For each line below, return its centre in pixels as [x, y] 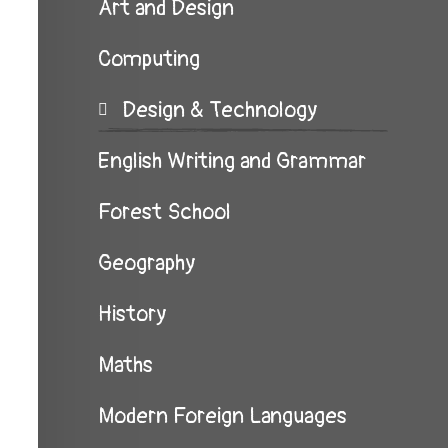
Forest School [164, 212]
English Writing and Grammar [232, 161]
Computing [149, 59]
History [132, 314]
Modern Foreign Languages [222, 416]
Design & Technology [220, 110]
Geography [147, 263]
